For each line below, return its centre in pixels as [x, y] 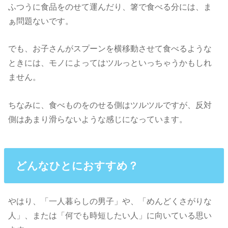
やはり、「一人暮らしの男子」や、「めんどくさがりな [110, 201]
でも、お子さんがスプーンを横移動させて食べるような [110, 49]
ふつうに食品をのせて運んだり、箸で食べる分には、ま [110, 6]
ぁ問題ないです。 [41, 21]
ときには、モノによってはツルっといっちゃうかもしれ [110, 63]
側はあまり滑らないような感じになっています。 [98, 119]
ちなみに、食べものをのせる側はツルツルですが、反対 [110, 105]
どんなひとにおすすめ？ [77, 165]
